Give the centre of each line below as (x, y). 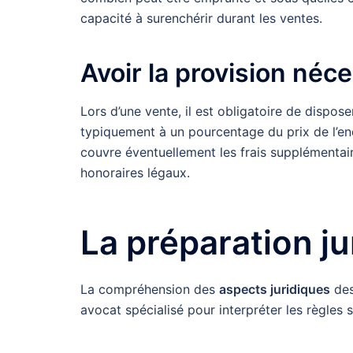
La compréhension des (150, 289)
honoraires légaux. (135, 173)
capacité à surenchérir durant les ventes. (201, 18)
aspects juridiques (275, 289)
